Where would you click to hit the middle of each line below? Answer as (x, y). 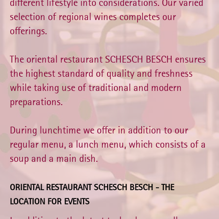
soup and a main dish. (54, 158)
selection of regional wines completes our (93, 16)
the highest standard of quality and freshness (101, 73)
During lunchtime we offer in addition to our (99, 130)
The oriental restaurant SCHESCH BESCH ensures (108, 59)
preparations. (36, 101)
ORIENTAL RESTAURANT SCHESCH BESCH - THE (92, 187)
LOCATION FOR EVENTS (50, 201)
